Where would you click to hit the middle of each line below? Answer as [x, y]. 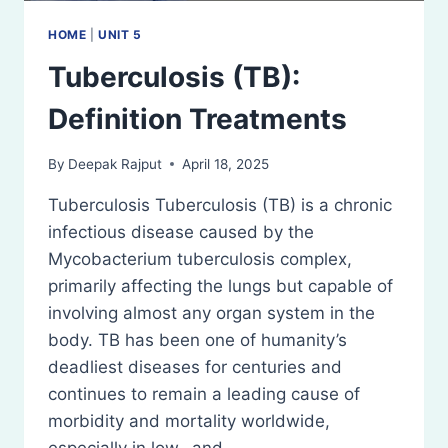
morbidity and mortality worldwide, [189, 420]
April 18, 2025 [226, 163]
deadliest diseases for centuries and [195, 366]
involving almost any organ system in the [211, 312]
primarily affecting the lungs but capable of [220, 285]
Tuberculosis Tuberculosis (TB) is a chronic [220, 204]
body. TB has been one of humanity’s [197, 339]
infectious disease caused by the [181, 231]
